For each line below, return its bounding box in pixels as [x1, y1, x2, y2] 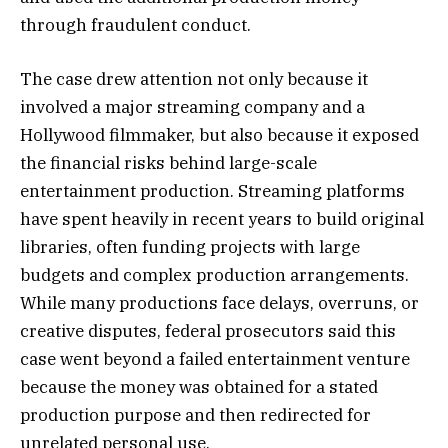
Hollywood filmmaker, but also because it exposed [20, 123, 419, 146]
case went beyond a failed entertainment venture [20, 347, 410, 370]
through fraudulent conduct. [20, 13, 251, 36]
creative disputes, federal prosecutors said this [20, 319, 396, 342]
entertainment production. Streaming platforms [20, 179, 405, 202]
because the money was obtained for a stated [20, 375, 378, 398]
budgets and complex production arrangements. [20, 263, 409, 286]
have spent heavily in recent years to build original [20, 207, 424, 230]
